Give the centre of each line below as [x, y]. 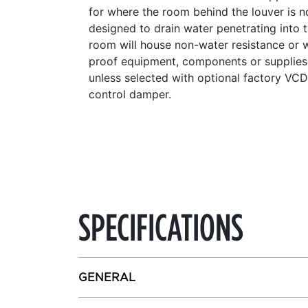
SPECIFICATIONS [161, 226]
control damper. [130, 94]
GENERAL [107, 277]
